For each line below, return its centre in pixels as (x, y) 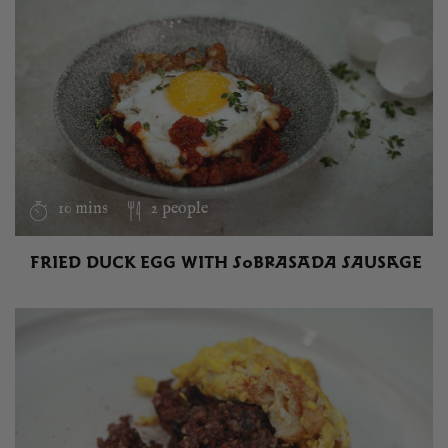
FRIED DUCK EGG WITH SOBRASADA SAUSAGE (226, 261)
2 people (177, 208)
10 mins (80, 208)
